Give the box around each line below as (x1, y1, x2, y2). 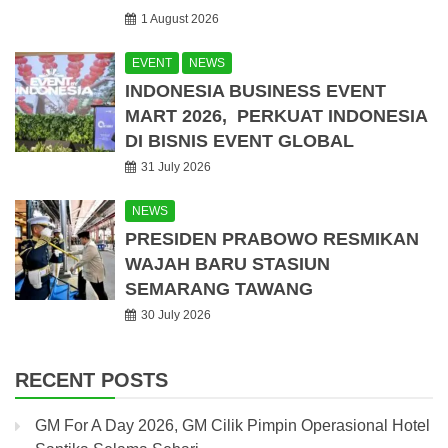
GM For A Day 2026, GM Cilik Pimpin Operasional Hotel (35, 417, 430, 435)
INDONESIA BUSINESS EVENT (125, 81, 386, 102)
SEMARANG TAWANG (125, 279, 313, 300)
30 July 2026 (141, 308, 211, 323)
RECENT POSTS (15, 369, 168, 392)
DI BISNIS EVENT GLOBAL (125, 131, 354, 152)
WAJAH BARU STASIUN (125, 254, 330, 275)
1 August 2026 (141, 12, 219, 27)
